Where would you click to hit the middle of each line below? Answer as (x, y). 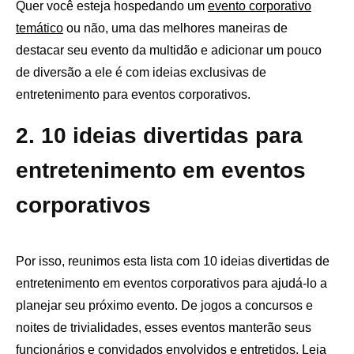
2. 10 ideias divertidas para (159, 136)
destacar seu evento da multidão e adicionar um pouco (169, 51)
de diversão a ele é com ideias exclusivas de (141, 73)
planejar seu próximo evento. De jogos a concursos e (164, 306)
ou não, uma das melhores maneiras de (175, 28)
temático (40, 28)
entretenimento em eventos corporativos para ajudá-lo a (171, 284)
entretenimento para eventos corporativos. (136, 95)
